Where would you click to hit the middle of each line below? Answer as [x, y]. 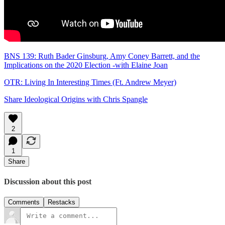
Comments [24, 202]
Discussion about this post [48, 182]
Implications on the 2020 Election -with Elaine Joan [86, 65]
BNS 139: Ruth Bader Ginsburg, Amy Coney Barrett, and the [102, 56]
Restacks [62, 202]
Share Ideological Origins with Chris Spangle [76, 99]
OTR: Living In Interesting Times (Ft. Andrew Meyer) [90, 82]
